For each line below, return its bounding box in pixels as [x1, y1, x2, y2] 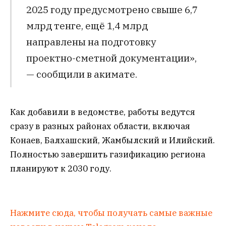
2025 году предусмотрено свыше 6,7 [26, 3, 198, 16]
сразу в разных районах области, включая [10, 120, 190, 132]
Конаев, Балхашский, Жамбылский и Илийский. [10, 134, 215, 146]
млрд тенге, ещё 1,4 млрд [26, 19, 148, 32]
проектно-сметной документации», [26, 51, 197, 65]
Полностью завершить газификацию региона [10, 148, 205, 160]
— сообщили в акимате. [26, 68, 137, 81]
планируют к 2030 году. [10, 162, 116, 174]
